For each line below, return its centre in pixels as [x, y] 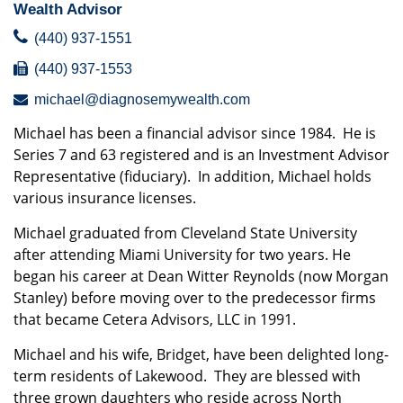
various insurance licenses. [105, 198]
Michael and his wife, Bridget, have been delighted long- [201, 354]
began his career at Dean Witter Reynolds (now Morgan [201, 276]
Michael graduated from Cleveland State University [185, 233]
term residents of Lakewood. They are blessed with [187, 376]
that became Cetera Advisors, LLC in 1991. [155, 319]
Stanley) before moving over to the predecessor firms [195, 298]
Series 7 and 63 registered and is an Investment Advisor [201, 155]
